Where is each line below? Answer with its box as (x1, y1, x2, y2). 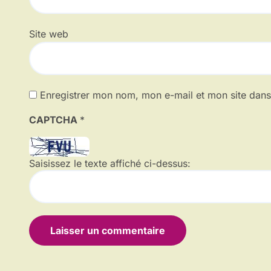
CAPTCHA (29, 114, 80, 126)
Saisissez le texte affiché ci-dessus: (29, 157, 191, 170)
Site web (29, 28, 68, 41)
